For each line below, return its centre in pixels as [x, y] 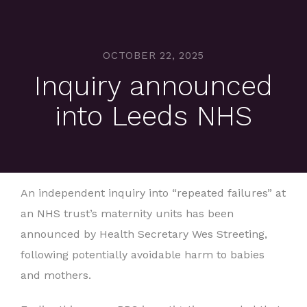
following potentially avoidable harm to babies [143, 255]
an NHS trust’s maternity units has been [127, 213]
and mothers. [56, 275]
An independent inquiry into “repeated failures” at [153, 193]
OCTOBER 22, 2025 [153, 56]
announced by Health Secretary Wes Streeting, [144, 234]
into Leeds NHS [153, 116]
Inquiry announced [153, 86]
